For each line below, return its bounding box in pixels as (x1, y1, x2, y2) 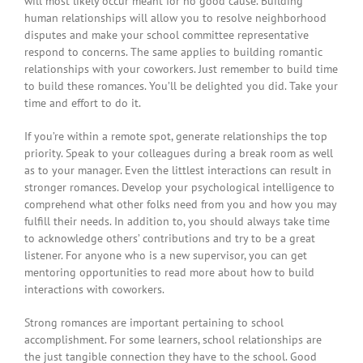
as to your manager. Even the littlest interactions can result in (24, 163, 331, 178)
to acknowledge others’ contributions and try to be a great (24, 231, 315, 246)
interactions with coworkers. (24, 282, 164, 297)
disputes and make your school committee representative (24, 28, 309, 43)
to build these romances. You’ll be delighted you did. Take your (24, 79, 338, 94)
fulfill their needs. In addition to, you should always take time (24, 214, 330, 229)
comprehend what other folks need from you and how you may (24, 197, 336, 212)
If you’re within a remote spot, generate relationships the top (24, 129, 327, 144)
